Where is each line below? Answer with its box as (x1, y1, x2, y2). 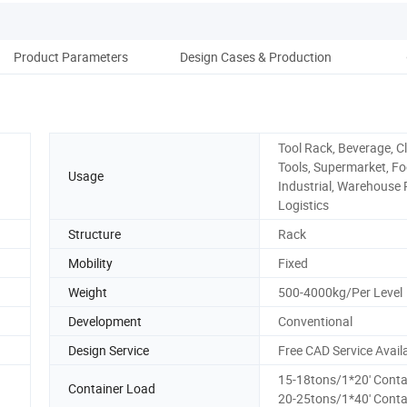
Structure (68, 224, 121, 243)
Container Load (68, 380, 155, 398)
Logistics (278, 195, 329, 213)
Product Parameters (14, 47, 128, 65)
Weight (68, 283, 107, 301)
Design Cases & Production (179, 47, 332, 65)
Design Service (68, 341, 149, 359)
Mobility (68, 253, 113, 272)
